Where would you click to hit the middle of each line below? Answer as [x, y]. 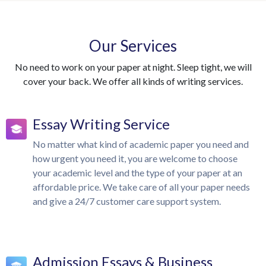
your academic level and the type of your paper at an [137, 172]
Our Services [133, 46]
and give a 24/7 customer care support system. [127, 201]
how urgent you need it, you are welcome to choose [135, 158]
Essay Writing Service [101, 124]
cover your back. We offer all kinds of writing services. [133, 81]
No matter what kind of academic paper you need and [141, 144]
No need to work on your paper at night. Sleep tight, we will [133, 67]
